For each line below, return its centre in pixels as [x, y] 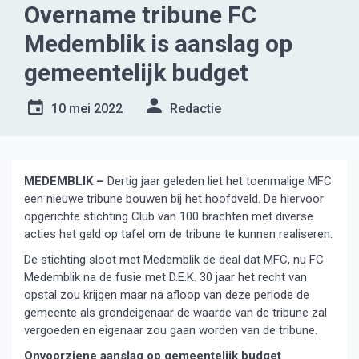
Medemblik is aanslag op [158, 44]
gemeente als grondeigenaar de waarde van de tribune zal [175, 313]
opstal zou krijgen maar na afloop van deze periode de [167, 295]
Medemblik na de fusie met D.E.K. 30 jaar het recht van [165, 277]
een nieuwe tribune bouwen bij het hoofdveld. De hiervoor [174, 199]
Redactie [196, 109]
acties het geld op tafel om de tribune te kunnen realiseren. [178, 234]
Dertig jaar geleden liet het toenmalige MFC [218, 181]
